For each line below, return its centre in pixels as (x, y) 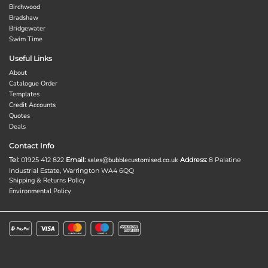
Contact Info (32, 145)
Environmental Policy (40, 191)
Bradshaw (24, 17)
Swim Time (26, 39)
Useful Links (31, 58)
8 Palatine (224, 159)
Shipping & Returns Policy (47, 180)
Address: (194, 159)
